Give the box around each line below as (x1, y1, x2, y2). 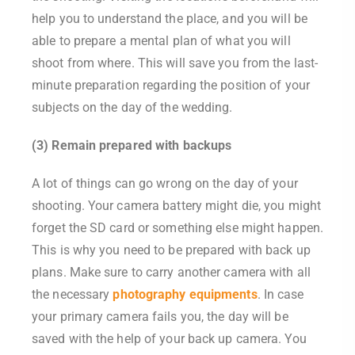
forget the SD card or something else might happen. (32, 220, 324, 235)
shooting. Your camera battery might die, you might (32, 198, 322, 213)
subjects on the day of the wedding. (32, 100, 233, 115)
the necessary (32, 287, 113, 302)
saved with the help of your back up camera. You (32, 331, 307, 346)
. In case (257, 287, 304, 302)
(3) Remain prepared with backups (32, 138, 232, 153)
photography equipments (113, 287, 258, 302)
